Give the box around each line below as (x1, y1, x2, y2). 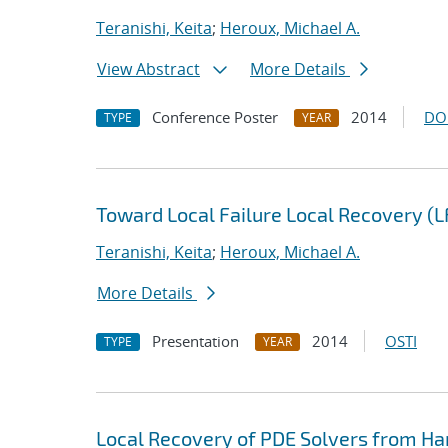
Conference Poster (152, 107, 278, 127)
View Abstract (97, 58, 200, 80)
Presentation (152, 331, 239, 351)
